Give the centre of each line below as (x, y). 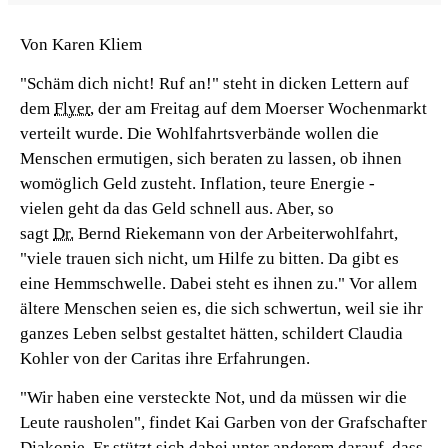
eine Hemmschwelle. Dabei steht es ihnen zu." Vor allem (218, 283)
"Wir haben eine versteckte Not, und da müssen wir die (213, 397)
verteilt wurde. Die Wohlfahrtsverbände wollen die (199, 133)
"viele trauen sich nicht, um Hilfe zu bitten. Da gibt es (209, 258)
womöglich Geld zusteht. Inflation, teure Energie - (197, 183)
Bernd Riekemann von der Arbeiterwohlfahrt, (236, 233)
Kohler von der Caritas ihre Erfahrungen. (165, 358)
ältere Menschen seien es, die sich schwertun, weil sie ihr (221, 308)
